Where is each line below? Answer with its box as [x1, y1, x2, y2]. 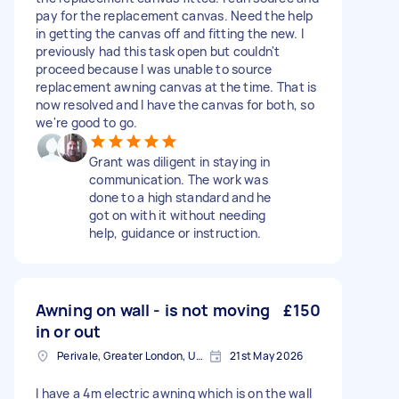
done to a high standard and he [89, 189, 272, 206]
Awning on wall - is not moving [36, 299, 271, 321]
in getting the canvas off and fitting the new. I [36, 25, 304, 42]
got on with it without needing [89, 207, 266, 224]
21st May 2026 [230, 348, 304, 363]
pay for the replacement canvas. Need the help [36, 7, 313, 24]
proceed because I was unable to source [36, 61, 273, 77]
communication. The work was [89, 171, 268, 188]
